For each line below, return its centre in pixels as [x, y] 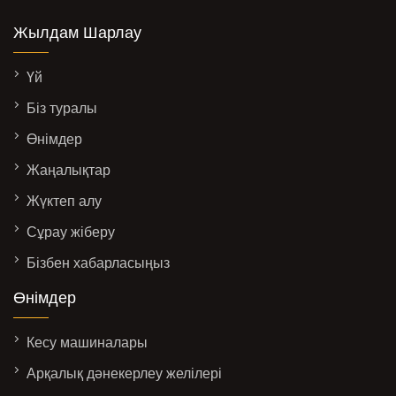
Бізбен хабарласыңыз [98, 263]
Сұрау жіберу [71, 232]
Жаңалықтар [69, 170]
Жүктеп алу [64, 201]
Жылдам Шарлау [77, 32]
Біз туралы [62, 108]
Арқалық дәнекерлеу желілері [124, 373]
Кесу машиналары [87, 342]
